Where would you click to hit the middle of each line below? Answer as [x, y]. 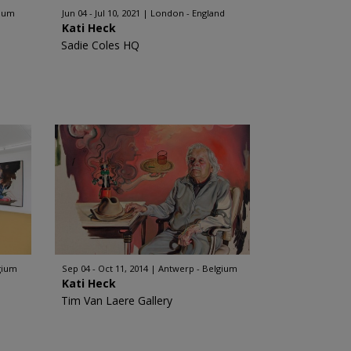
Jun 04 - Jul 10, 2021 [101, 13]
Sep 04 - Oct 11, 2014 [105, 268]
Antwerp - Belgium [197, 268]
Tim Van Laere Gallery [116, 300]
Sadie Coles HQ [100, 45]
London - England [187, 13]
